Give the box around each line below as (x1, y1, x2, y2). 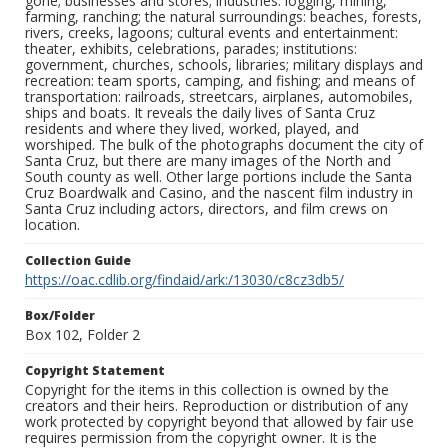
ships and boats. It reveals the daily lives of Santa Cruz (25, 103, 375, 123)
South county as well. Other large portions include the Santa (25, 167, 412, 187)
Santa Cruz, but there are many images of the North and (25, 151, 391, 171)
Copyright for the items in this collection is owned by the (25, 380, 389, 400)
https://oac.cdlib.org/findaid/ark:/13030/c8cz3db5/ (25, 270, 344, 290)
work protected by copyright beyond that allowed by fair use (25, 412, 414, 432)
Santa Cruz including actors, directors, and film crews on (25, 199, 388, 219)
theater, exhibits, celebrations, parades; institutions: (25, 39, 357, 59)
